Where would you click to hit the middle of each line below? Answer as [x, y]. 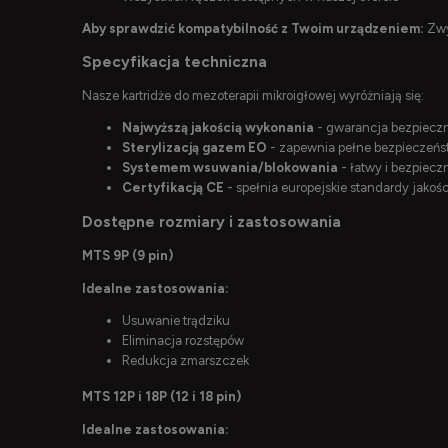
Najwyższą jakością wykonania [218, 127]
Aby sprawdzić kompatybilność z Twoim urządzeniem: [253, 29]
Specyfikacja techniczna [174, 62]
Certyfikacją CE [173, 187]
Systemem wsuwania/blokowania [230, 167]
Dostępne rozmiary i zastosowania [211, 221]
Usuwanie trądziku [176, 321]
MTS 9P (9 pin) [127, 256]
